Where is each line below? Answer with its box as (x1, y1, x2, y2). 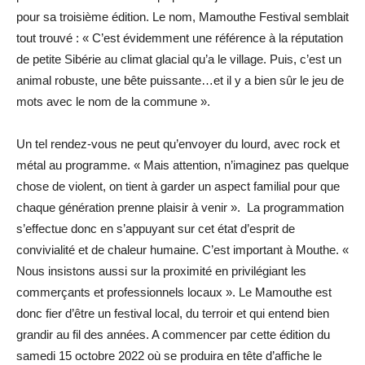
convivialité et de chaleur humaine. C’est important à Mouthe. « (16, 242, 349, 257)
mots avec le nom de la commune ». (16, 94, 210, 108)
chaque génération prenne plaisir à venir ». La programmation (16, 200, 344, 214)
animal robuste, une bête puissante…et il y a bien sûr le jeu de (16, 73, 344, 87)
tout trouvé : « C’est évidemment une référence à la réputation (16, 30, 343, 45)
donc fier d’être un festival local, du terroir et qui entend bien (16, 306, 329, 320)
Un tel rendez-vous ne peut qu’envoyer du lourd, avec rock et (16, 136, 340, 151)
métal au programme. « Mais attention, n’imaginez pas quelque (16, 157, 349, 172)
